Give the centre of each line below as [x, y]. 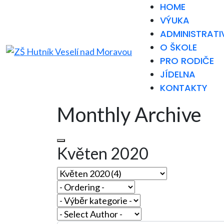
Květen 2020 [103, 153]
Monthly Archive [129, 114]
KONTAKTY [184, 88]
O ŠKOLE [178, 47]
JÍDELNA [178, 74]
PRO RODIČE [187, 61]
